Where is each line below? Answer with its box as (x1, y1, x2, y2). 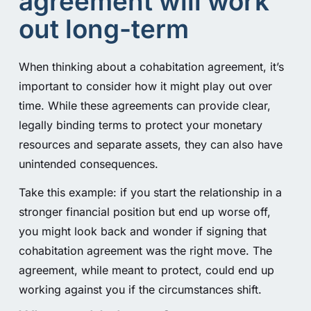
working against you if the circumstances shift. (18, 282, 262, 296)
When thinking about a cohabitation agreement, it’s (18, 60, 284, 74)
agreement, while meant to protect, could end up (18, 262, 274, 277)
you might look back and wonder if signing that (18, 224, 267, 238)
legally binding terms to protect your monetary (18, 118, 262, 133)
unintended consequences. (18, 157, 158, 171)
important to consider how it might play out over (18, 79, 272, 94)
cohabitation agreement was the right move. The (18, 243, 272, 258)
